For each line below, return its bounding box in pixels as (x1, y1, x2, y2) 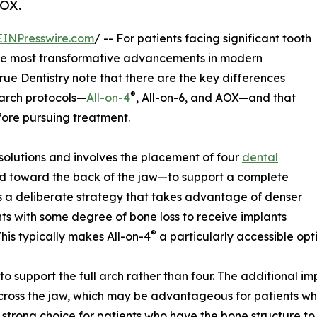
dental (242, 150, 278, 165)
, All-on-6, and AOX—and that (136, 91, 296, 105)
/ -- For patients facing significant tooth (94, 31, 311, 46)
